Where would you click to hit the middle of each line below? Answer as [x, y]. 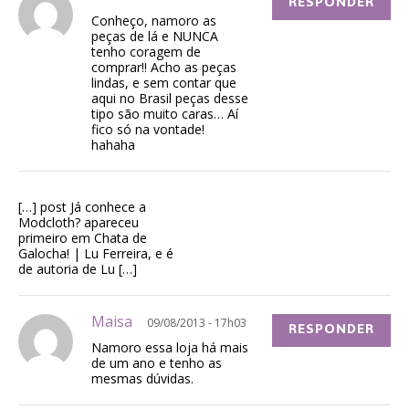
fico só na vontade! [148, 130]
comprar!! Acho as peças [164, 68]
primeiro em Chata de [83, 238]
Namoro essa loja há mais [170, 348]
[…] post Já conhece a [82, 207]
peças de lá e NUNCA [155, 37]
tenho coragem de [146, 52]
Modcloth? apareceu [79, 223]
